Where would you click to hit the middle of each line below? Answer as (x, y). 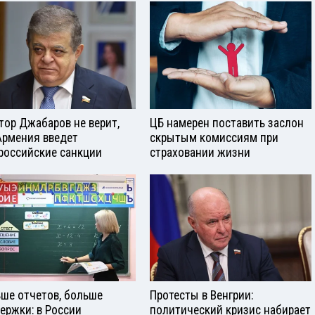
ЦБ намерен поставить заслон (227, 123)
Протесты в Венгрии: (201, 296)
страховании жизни (200, 152)
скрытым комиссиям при (214, 137)
